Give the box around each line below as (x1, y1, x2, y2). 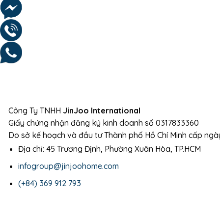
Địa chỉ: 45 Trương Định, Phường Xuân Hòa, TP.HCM (18, 144, 201, 154)
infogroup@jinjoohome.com (18, 161, 119, 171)
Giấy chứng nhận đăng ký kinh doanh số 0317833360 (8, 118, 199, 128)
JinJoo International (62, 106, 140, 116)
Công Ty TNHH (8, 106, 63, 116)
